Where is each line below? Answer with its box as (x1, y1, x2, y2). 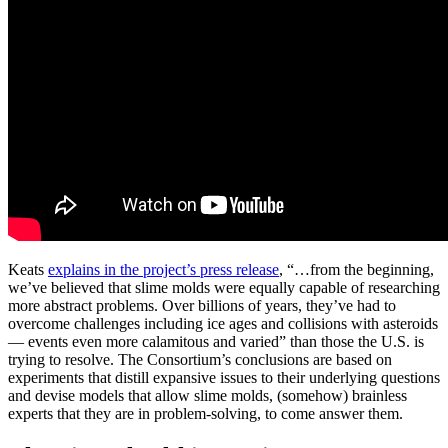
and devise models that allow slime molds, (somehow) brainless (8, 387, 407, 405)
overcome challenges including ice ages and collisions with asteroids (8, 315, 438, 333)
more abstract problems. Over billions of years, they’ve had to (8, 297, 396, 315)
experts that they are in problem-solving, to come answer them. (8, 405, 403, 423)
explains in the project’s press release (48, 261, 279, 279)
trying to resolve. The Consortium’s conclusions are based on (8, 351, 392, 369)
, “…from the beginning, (279, 261, 434, 279)
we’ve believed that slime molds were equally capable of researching (8, 279, 440, 297)
